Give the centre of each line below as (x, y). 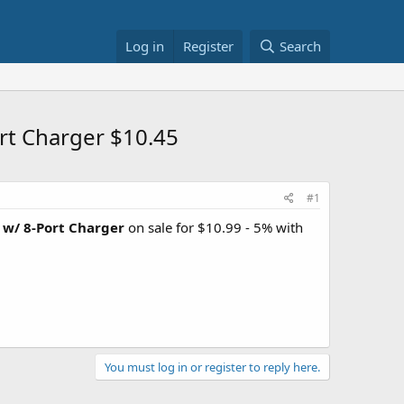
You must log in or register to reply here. (212, 367)
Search (300, 46)
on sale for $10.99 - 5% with (214, 227)
